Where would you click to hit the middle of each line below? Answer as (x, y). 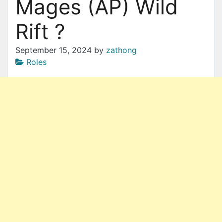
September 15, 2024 (54, 50)
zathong (121, 50)
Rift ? (40, 31)
